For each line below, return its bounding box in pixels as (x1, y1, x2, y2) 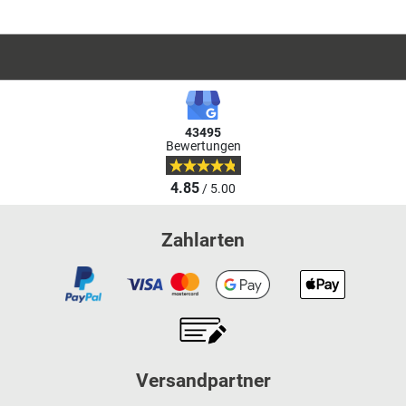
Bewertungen (165, 139, 241, 155)
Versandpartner (135, 369, 271, 391)
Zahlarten (161, 228, 245, 251)
